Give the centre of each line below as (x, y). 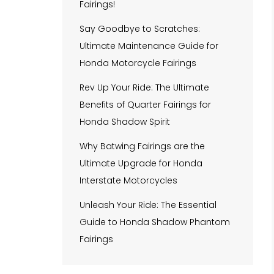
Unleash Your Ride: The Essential (148, 205)
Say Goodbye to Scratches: (140, 28)
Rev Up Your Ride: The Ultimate (144, 87)
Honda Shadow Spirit (125, 121)
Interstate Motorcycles (128, 180)
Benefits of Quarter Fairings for (145, 104)
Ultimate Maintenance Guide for (149, 46)
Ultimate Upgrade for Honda (141, 163)
